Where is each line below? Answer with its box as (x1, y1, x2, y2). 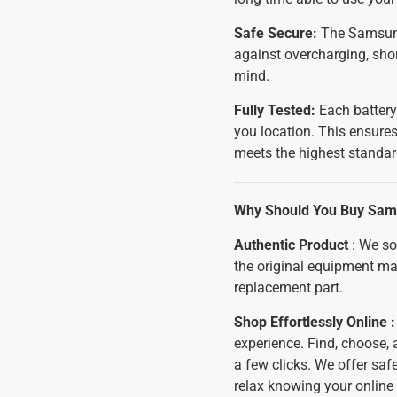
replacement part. (234, 279, 343, 296)
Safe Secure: (234, 25, 317, 42)
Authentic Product (234, 237, 348, 253)
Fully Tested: (234, 102, 315, 119)
